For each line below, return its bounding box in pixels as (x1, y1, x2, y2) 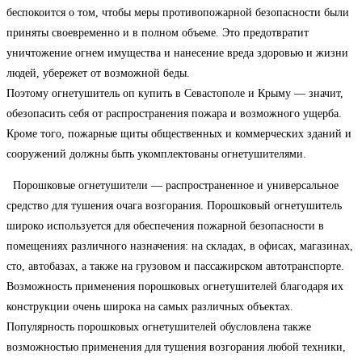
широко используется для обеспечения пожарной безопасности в (6, 219, 324, 232)
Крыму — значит (258, 86, 340, 99)
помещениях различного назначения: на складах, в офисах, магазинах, (6, 239, 353, 252)
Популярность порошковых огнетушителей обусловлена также (6, 320, 311, 333)
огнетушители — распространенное (78, 179, 254, 192)
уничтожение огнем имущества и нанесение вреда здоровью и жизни (6, 46, 348, 59)
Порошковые (6, 179, 78, 192)
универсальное (267, 179, 339, 192)
